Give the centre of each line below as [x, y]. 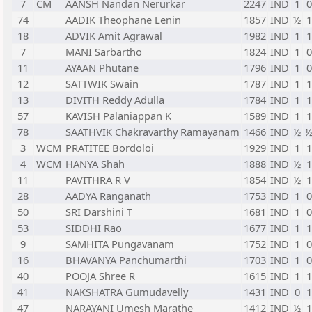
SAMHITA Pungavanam [120, 244]
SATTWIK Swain [102, 84]
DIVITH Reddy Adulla [115, 100]
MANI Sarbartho [104, 52]
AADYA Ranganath [108, 196]
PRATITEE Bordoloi [110, 148]
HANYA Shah [95, 164]
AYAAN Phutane [102, 68]
